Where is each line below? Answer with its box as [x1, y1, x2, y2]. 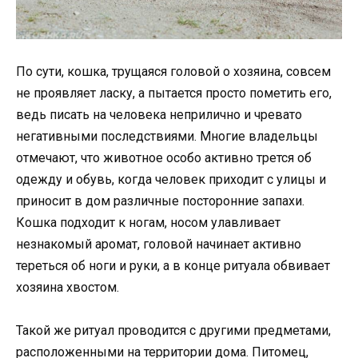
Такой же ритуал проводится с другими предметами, [16, 323, 331, 339]
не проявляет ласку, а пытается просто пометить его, [16, 85, 332, 101]
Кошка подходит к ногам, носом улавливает [16, 214, 280, 230]
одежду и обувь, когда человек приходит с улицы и [16, 171, 326, 187]
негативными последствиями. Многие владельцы [16, 128, 318, 144]
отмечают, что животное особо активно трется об [16, 149, 312, 165]
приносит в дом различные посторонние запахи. [16, 193, 304, 209]
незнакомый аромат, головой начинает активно [16, 236, 301, 252]
